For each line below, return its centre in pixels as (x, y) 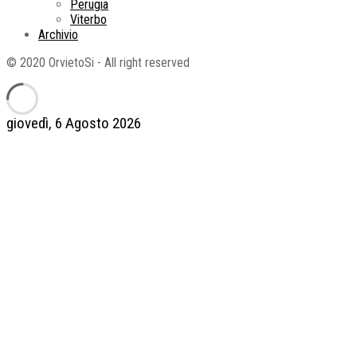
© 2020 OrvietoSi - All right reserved (98, 63)
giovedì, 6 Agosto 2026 (74, 123)
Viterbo (88, 20)
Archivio (58, 35)
